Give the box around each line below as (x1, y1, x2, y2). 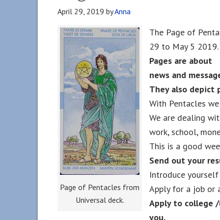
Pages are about (149, 55, 212, 66)
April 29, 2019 (57, 6, 104, 16)
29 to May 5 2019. (149, 41, 219, 52)
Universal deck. (75, 195, 124, 205)
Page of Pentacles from (60, 182, 139, 192)
